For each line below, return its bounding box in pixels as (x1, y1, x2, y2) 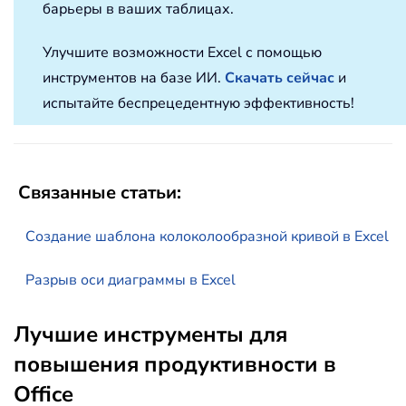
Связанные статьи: (18, 180, 181, 206)
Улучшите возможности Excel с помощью (43, 43, 322, 63)
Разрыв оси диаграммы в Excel (25, 270, 236, 291)
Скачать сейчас (225, 68, 334, 89)
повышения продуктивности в (14, 350, 336, 380)
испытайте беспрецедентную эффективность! (43, 93, 354, 114)
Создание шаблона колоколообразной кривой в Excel (25, 227, 389, 247)
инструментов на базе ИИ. (43, 68, 225, 89)
